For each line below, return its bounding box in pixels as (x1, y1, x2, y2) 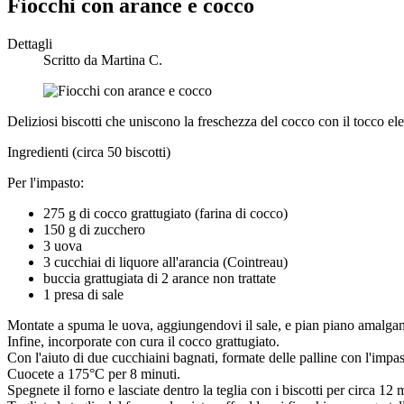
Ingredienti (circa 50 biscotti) (7, 143, 170, 160)
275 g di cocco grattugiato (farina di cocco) (43, 205, 288, 221)
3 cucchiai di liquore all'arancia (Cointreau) (43, 253, 288, 270)
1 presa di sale (43, 286, 124, 302)
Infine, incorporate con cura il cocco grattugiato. (7, 333, 280, 349)
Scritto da (43, 51, 101, 68)
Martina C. (101, 51, 162, 68)
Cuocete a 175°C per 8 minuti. (7, 365, 180, 381)
